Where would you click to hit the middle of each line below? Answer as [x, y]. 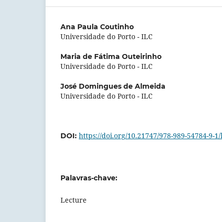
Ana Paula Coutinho [97, 27]
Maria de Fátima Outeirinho [111, 56]
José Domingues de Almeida [113, 86]
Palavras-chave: [89, 178]
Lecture [74, 200]
